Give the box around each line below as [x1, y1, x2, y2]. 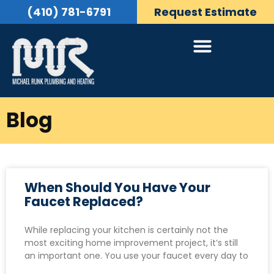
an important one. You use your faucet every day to [24, 249, 248, 262]
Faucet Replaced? [24, 192, 143, 210]
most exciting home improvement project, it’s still [24, 236, 238, 249]
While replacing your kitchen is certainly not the [24, 223, 228, 236]
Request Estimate [154, 4, 257, 20]
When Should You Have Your [24, 178, 210, 196]
